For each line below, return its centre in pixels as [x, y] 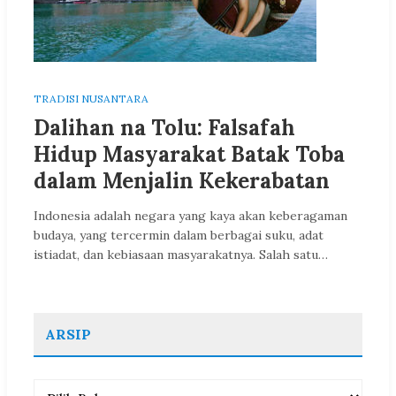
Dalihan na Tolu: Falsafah [164, 128]
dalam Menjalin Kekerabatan [182, 181]
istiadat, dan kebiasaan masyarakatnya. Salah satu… [181, 255]
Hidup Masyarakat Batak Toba [189, 154]
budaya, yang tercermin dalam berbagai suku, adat [179, 235]
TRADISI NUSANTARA [91, 99]
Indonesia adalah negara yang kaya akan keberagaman [190, 216]
